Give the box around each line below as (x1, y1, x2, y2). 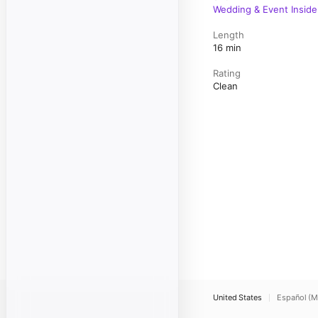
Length (213, 29, 244, 40)
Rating (213, 67, 241, 79)
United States (213, 292, 262, 302)
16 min (213, 42, 241, 53)
